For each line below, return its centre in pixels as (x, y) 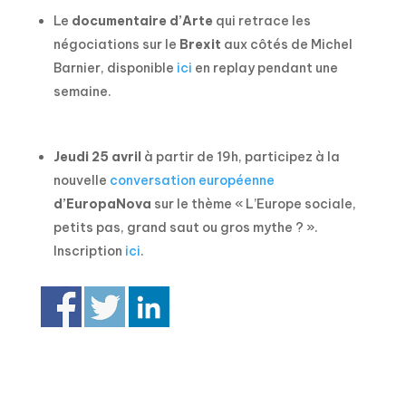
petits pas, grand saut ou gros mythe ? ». (185, 227)
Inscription (89, 251)
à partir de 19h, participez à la (240, 156)
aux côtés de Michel (286, 44)
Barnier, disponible (115, 68)
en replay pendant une (265, 68)
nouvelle (81, 180)
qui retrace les (261, 20)
